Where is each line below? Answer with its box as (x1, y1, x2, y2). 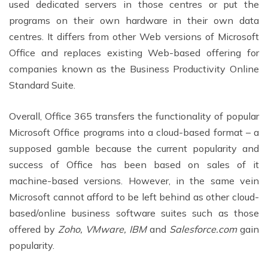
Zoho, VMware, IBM (58, 223, 147, 235)
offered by (9, 223, 58, 235)
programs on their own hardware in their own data (9, 14, 259, 26)
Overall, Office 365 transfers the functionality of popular (9, 109, 259, 122)
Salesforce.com (169, 223, 237, 235)
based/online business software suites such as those (9, 206, 259, 219)
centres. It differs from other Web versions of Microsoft (9, 30, 259, 42)
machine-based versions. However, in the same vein (9, 174, 259, 187)
